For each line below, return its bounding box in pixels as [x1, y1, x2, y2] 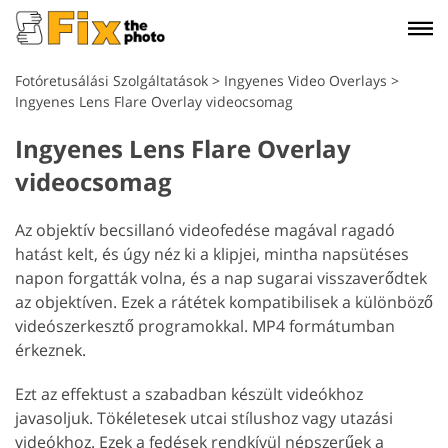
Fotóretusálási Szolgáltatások [15, 71, 208, 90]
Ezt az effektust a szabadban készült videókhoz [15, 383, 363, 405]
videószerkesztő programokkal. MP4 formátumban [15, 315, 395, 337]
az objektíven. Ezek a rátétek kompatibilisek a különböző [15, 291, 433, 313]
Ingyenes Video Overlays [224, 71, 387, 90]
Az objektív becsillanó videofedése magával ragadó [15, 219, 395, 241]
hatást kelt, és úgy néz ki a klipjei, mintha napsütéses [15, 243, 409, 265]
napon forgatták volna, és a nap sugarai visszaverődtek [15, 267, 427, 289]
